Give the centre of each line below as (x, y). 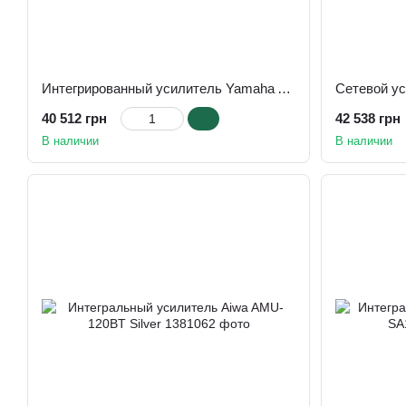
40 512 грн (74, 118)
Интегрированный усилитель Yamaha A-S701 (284, 88)
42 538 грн (368, 118)
